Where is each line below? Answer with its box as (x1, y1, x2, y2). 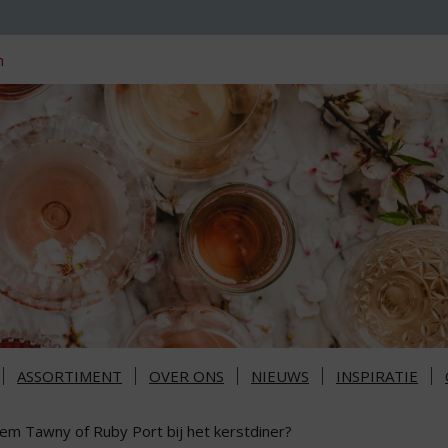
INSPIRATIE (336, 366, 418, 387)
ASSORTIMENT (17, 366, 122, 387)
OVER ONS (149, 366, 224, 387)
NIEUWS (251, 366, 309, 387)
